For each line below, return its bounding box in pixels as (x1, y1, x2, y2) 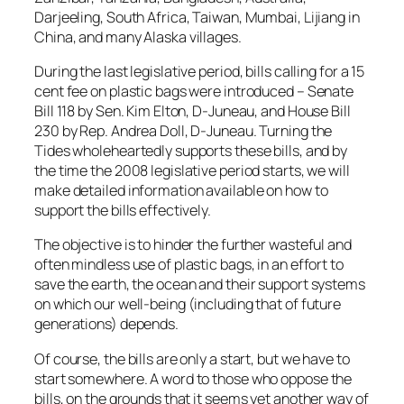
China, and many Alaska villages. (34, 26, 242, 47)
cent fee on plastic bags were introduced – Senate (34, 81, 354, 102)
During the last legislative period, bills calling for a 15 (34, 61, 365, 82)
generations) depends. (34, 314, 179, 335)
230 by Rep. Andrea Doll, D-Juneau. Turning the (34, 121, 333, 142)
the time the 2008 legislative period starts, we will (34, 161, 350, 181)
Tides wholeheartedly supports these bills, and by (34, 141, 348, 161)
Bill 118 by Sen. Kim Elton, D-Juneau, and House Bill (34, 101, 351, 122)
